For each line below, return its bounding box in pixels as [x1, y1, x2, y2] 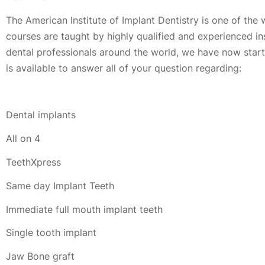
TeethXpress [6, 156, 61, 168]
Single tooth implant [6, 227, 96, 239]
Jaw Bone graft [6, 250, 75, 263]
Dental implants [6, 109, 76, 121]
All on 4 [6, 132, 40, 145]
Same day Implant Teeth [6, 179, 114, 192]
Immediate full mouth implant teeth [6, 203, 163, 215]
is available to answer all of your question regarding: [6, 62, 241, 74]
